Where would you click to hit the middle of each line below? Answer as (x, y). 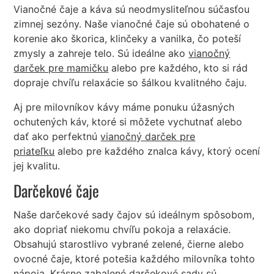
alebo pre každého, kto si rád (178, 68)
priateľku (34, 151)
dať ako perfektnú (57, 136)
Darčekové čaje (57, 190)
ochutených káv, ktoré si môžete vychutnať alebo (128, 121)
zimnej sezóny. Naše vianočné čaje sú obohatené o (132, 24)
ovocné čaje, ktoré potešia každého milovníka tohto (135, 258)
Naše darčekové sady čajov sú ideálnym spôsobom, (134, 214)
